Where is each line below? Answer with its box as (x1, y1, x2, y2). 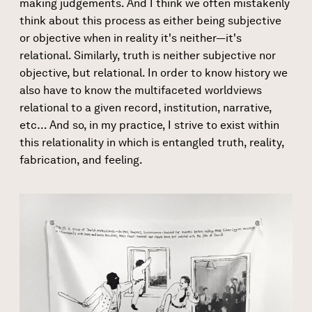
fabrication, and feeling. (19, 153, 143, 166)
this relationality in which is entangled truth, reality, (19, 135, 284, 149)
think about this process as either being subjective (19, 13, 281, 27)
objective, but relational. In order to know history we (19, 65, 288, 79)
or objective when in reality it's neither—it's (19, 31, 242, 45)
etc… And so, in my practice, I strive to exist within (19, 118, 279, 132)
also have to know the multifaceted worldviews (19, 83, 262, 97)
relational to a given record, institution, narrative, (19, 100, 272, 114)
